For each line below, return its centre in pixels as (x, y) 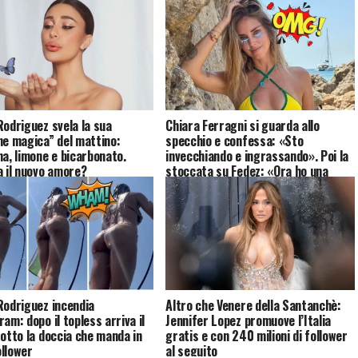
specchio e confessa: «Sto (235, 140)
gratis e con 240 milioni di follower (257, 335)
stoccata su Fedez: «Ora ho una (247, 171)
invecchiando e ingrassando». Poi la (257, 155)
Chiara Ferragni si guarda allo (243, 125)
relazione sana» (206, 186)
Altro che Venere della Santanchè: (253, 305)
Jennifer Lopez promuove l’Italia (249, 320)
